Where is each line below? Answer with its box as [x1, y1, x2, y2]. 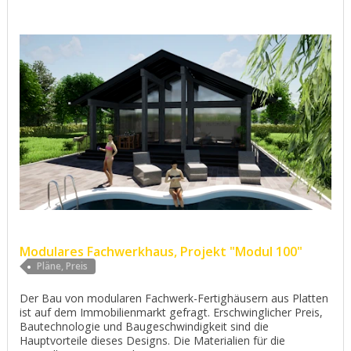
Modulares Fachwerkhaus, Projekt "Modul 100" [20, 243, 306, 261]
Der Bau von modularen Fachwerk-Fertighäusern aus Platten [20, 291, 328, 306]
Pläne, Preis [37, 259, 88, 273]
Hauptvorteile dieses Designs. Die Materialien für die [20, 333, 285, 349]
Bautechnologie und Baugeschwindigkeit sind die [20, 319, 269, 335]
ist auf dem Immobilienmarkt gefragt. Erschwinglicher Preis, [20, 305, 323, 320]
